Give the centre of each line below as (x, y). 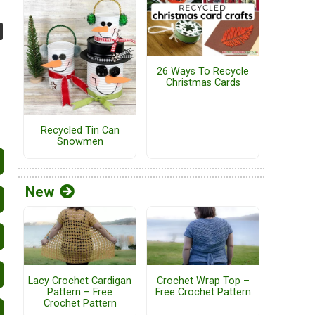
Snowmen (80, 142)
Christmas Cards (203, 82)
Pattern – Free (80, 292)
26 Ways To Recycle (203, 71)
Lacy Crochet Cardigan (80, 281)
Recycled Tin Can (80, 131)
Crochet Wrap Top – (203, 281)
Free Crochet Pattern (203, 292)
